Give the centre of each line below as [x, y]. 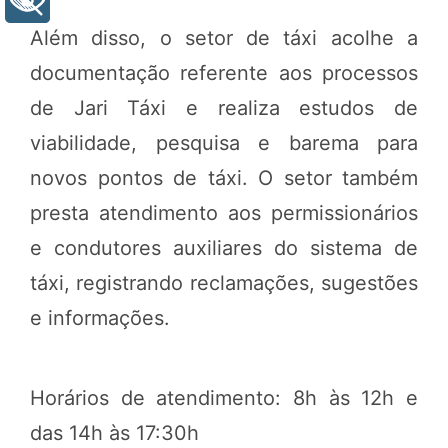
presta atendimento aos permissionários [224, 212]
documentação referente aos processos [224, 72]
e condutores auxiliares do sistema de [224, 247]
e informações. [100, 317]
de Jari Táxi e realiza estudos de [224, 107]
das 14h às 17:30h [114, 432]
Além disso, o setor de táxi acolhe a [224, 37]
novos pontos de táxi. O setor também [224, 177]
